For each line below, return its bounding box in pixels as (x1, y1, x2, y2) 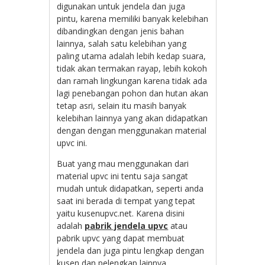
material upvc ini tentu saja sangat (57, 170, 189, 182)
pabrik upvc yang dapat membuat (57, 232, 185, 244)
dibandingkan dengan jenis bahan (57, 25, 185, 37)
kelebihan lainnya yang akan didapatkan (57, 112, 208, 124)
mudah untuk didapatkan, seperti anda (57, 182, 204, 194)
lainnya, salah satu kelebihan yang (57, 37, 187, 49)
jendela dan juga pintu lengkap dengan (57, 244, 205, 256)
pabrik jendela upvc (85, 219, 169, 231)
